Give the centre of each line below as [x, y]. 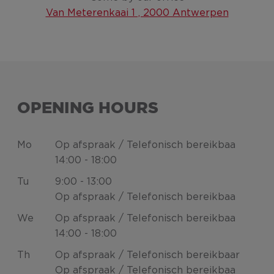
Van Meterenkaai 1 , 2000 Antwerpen [137, 13]
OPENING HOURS [87, 108]
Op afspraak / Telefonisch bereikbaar [148, 255]
